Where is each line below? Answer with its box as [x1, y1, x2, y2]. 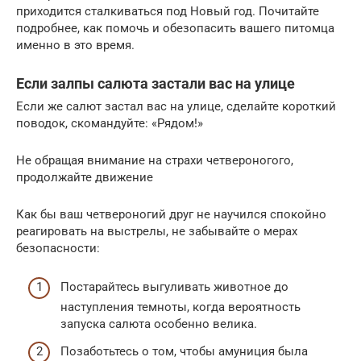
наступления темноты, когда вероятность [60, 300, 301, 315]
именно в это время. [16, 37, 135, 52]
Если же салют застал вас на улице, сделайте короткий [16, 98, 336, 114]
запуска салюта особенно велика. [60, 317, 257, 332]
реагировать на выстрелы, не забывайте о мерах [16, 223, 297, 239]
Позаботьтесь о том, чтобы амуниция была [60, 343, 308, 359]
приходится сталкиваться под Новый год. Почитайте [16, 3, 319, 19]
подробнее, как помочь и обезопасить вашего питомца [16, 20, 334, 35]
